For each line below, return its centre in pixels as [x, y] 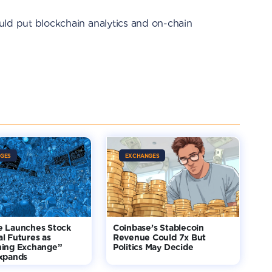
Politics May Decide [153, 247]
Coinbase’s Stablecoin [158, 228]
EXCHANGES [142, 156]
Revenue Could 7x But [159, 237]
